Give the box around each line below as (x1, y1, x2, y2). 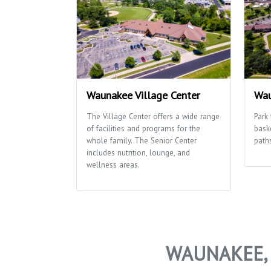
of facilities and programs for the (87, 123, 200, 134)
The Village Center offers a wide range (87, 111, 220, 122)
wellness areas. (87, 159, 140, 170)
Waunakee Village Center (87, 88, 200, 102)
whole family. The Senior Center (87, 135, 197, 146)
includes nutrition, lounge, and (87, 147, 190, 158)
